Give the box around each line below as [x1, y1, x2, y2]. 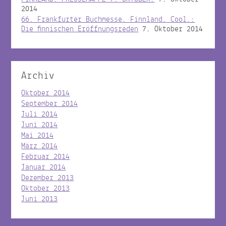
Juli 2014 [21, 107, 58, 122]
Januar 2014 [21, 160, 66, 175]
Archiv [21, 67, 55, 85]
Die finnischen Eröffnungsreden [21, 22, 139, 36]
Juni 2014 [21, 118, 58, 132]
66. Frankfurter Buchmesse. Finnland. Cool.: [21, 12, 195, 27]
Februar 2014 [21, 149, 70, 164]
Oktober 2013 [21, 181, 70, 196]
